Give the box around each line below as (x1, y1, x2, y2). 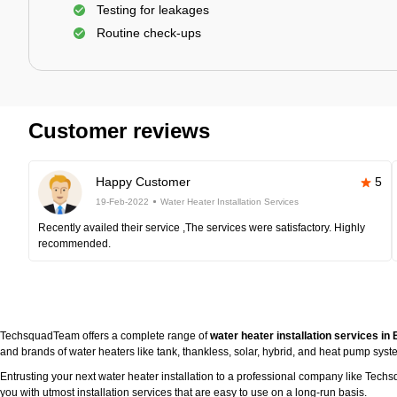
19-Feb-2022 (96, 197, 149, 206)
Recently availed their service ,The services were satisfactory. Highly (38, 222, 365, 234)
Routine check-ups (97, 26, 201, 40)
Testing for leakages (97, 3, 209, 17)
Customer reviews (28, 119, 210, 143)
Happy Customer (96, 175, 191, 189)
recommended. (38, 237, 111, 250)
